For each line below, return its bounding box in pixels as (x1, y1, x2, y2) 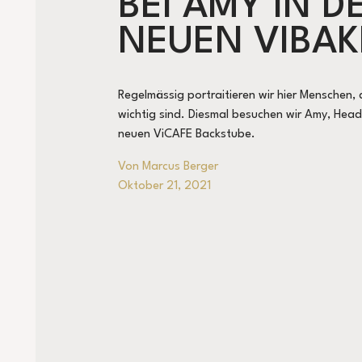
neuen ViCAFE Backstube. (117, 128, 255, 141)
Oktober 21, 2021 (117, 180, 211, 193)
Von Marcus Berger (117, 161, 218, 174)
